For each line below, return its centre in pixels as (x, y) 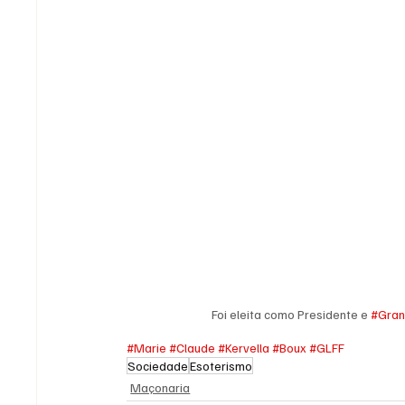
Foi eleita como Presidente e (292, 315)
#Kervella (244, 348)
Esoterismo (221, 366)
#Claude (193, 348)
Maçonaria (160, 388)
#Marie (147, 348)
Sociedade (158, 366)
